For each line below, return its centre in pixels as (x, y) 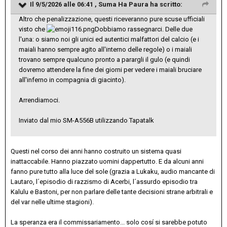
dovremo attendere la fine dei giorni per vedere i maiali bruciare (110, 70)
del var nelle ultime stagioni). (52, 202)
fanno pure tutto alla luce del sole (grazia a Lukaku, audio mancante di (113, 172)
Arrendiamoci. (39, 100)
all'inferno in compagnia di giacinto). (72, 80)
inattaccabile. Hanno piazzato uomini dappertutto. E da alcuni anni (107, 162)
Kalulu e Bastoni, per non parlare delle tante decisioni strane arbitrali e (112, 192)
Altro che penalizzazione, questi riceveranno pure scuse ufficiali (112, 19)
